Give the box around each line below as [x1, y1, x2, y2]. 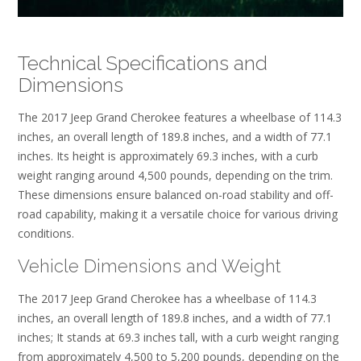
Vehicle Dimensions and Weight [18, 255, 281, 276]
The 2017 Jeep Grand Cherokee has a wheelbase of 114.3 [18, 291, 317, 307]
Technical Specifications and [18, 50, 268, 75]
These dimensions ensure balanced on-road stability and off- [18, 187, 334, 203]
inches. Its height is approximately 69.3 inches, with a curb [18, 148, 318, 164]
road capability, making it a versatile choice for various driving [18, 206, 338, 222]
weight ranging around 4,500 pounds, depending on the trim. [18, 168, 333, 184]
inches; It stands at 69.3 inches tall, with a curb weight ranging [18, 330, 338, 346]
